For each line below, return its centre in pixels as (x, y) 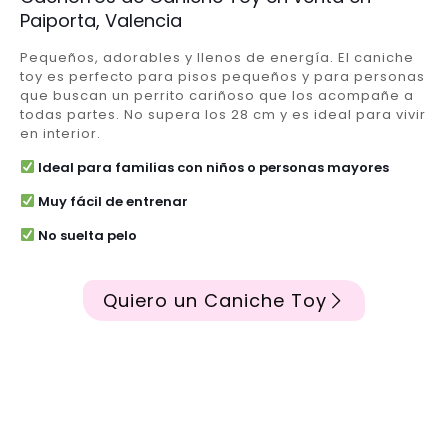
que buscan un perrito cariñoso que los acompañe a (217, 95)
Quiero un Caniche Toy (215, 300)
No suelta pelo (85, 235)
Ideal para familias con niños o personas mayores (211, 167)
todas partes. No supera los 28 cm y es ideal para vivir (223, 114)
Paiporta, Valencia (101, 20)
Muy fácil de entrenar (111, 201)
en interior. (60, 133)
